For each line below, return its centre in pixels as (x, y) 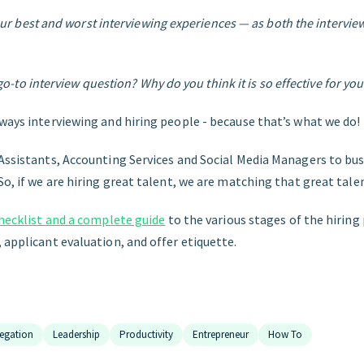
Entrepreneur (221, 334)
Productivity (146, 334)
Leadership (76, 334)
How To (285, 334)
